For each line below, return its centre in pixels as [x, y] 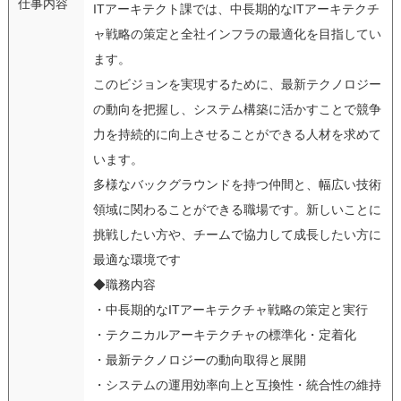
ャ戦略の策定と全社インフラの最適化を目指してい [237, 34]
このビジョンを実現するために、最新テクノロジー [237, 84]
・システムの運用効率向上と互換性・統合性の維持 [237, 384]
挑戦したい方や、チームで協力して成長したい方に [237, 234]
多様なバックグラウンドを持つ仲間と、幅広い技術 [237, 184]
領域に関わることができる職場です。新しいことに [237, 209]
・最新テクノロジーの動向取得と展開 [199, 359]
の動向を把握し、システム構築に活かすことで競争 [237, 109]
